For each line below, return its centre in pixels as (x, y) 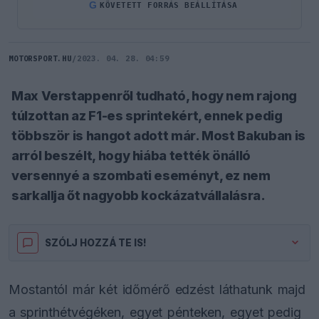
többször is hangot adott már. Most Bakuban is (158, 135)
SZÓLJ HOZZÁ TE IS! (96, 242)
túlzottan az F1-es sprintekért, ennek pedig (147, 115)
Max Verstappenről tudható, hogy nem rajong (154, 95)
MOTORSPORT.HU (40, 58)
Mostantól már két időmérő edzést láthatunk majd (157, 289)
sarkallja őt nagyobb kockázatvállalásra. (138, 195)
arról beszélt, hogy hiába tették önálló (131, 155)
